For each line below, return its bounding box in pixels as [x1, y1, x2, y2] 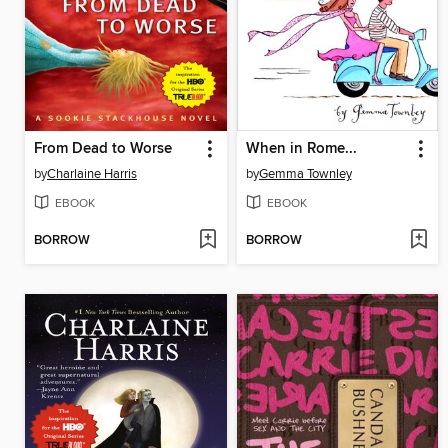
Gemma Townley [258, 166, 352, 183]
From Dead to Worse [34, 140, 172, 159]
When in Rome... [245, 140, 357, 159]
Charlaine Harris [47, 166, 137, 183]
